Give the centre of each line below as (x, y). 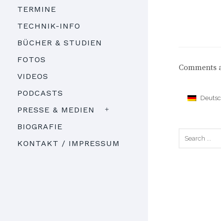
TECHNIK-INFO (49, 26)
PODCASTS (40, 93)
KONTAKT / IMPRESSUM (69, 144)
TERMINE (37, 9)
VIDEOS (33, 76)
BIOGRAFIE (40, 127)
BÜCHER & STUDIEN (60, 43)
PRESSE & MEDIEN (56, 110)
